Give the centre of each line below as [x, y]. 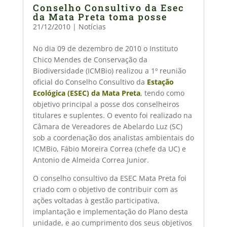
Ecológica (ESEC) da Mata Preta [86, 93]
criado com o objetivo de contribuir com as [105, 189]
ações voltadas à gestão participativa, [96, 200]
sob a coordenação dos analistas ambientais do [113, 138]
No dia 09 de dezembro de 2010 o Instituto [105, 48]
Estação [160, 82]
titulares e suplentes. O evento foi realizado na [112, 115]
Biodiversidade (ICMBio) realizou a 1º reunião [109, 71]
